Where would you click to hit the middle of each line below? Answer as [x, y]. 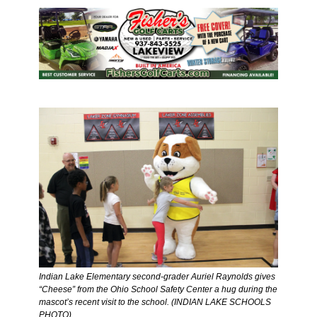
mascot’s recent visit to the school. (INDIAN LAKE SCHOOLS [155, 302]
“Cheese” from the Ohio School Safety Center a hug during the [158, 289]
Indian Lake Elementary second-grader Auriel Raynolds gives [157, 276]
